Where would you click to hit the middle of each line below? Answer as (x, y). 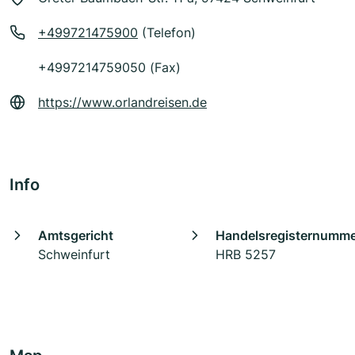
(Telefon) (167, 33)
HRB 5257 (246, 255)
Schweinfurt (74, 255)
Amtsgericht (76, 236)
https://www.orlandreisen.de (122, 103)
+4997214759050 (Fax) (109, 68)
